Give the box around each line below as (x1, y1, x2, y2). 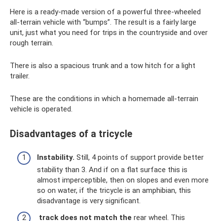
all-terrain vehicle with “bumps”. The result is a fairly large (10, 17, 196, 27)
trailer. (10, 71, 30, 80)
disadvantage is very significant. (37, 196, 141, 206)
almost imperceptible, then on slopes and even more (37, 176, 209, 185)
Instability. (37, 153, 74, 162)
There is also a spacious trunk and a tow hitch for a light (10, 61, 195, 70)
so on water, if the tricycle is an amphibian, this (37, 186, 191, 195)
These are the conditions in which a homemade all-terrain (10, 94, 198, 103)
